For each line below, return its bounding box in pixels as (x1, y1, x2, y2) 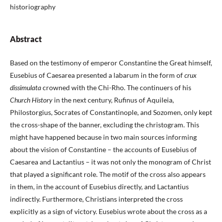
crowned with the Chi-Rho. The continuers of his (43, 83, 191, 92)
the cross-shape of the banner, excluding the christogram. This (10, 120, 199, 129)
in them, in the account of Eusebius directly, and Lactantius (10, 182, 189, 191)
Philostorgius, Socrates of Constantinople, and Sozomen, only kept (10, 108, 212, 117)
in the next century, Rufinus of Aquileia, (54, 96, 174, 105)
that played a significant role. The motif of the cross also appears (10, 170, 206, 179)
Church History (10, 96, 54, 105)
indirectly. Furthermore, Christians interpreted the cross (10, 195, 183, 204)
